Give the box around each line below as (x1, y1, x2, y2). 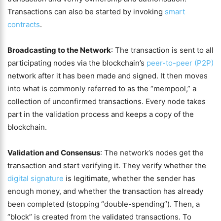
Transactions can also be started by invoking (7, 7, 165, 16)
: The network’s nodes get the (100, 148, 204, 157)
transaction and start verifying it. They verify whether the (7, 161, 206, 170)
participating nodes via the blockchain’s (7, 58, 147, 68)
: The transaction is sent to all (111, 45, 214, 55)
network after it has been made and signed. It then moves (7, 71, 208, 80)
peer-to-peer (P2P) (147, 58, 214, 68)
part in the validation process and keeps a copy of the (7, 110, 194, 119)
